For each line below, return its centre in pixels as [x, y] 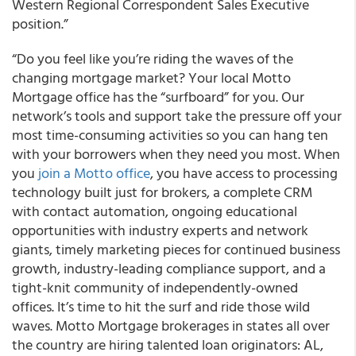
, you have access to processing [244, 173]
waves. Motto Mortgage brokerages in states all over [171, 325]
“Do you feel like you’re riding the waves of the [153, 58]
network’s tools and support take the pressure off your [177, 116]
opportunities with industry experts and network [160, 230]
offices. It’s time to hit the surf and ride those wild [161, 306]
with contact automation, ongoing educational [155, 211]
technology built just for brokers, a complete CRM [162, 192]
